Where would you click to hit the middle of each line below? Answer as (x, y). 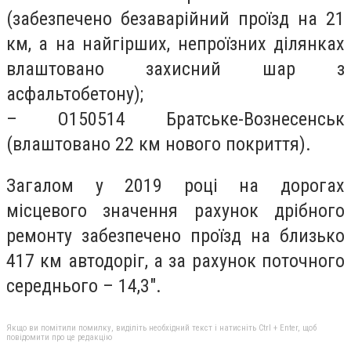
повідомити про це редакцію (59, 337)
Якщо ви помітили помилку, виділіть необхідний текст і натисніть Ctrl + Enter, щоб (161, 327)
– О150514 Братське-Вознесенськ (175, 119)
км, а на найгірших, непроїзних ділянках (175, 43)
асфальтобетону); (75, 94)
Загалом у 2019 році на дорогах (175, 186)
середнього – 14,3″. (84, 286)
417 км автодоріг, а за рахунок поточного (175, 261)
